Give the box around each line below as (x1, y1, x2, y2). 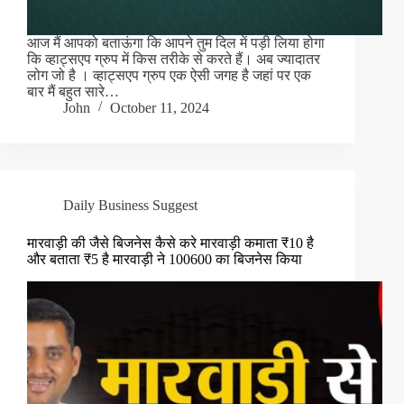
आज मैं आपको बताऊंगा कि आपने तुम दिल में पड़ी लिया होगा (27, 35, 325, 51)
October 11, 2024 (110, 100, 209, 116)
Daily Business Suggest (63, 197, 197, 214)
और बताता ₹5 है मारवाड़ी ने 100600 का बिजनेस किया (27, 252, 302, 268)
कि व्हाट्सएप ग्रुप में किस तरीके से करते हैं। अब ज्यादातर (27, 51, 320, 68)
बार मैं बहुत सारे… (27, 84, 119, 100)
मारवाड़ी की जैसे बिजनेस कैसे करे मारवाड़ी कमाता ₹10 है (27, 235, 314, 252)
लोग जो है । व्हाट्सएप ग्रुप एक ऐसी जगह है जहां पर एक (27, 68, 311, 84)
